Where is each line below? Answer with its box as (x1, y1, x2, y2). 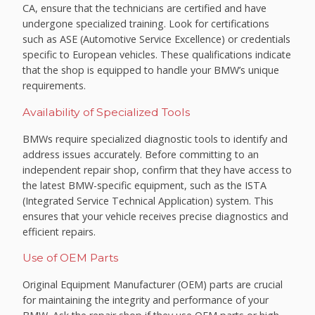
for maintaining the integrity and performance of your (22, 292, 269, 307)
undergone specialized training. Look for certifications (22, 17, 270, 31)
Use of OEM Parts (22, 251, 119, 265)
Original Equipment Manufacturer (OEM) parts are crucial (22, 277, 283, 291)
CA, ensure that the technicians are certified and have (22, 1, 267, 15)
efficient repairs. (22, 224, 96, 238)
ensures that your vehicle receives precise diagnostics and (22, 209, 289, 223)
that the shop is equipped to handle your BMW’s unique (22, 63, 280, 77)
